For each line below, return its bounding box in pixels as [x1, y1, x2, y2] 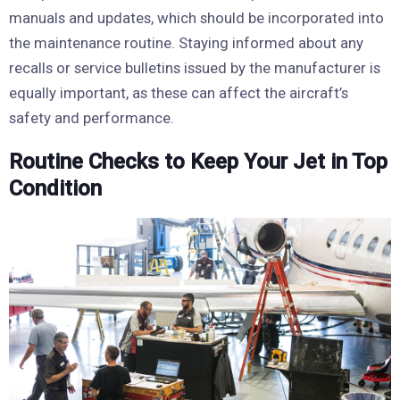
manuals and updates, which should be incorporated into [9, 8, 384, 27]
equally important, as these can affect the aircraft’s [9, 83, 348, 102]
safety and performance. [9, 108, 174, 127]
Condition [9, 175, 102, 201]
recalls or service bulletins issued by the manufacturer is [9, 58, 380, 77]
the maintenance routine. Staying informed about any [9, 33, 363, 52]
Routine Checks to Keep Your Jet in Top [9, 148, 387, 174]
